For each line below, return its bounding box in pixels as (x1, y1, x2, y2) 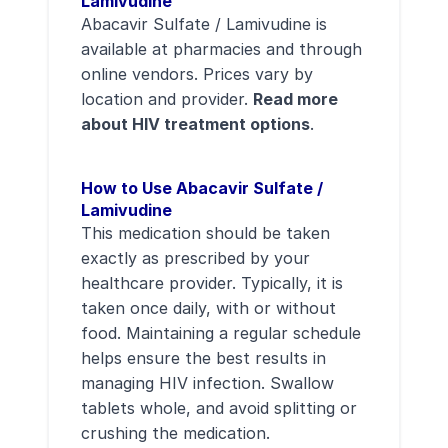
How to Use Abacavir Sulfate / (81, 178, 323, 198)
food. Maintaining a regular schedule (81, 323, 361, 343)
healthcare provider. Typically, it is (81, 273, 343, 293)
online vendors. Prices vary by (81, 64, 313, 84)
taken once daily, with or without (81, 298, 336, 318)
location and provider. (81, 89, 253, 109)
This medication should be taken (81, 223, 330, 243)
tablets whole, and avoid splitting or (81, 398, 357, 418)
